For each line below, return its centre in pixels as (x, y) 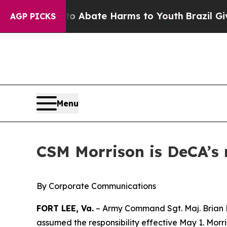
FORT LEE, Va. (65, 209)
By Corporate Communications (96, 186)
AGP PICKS (33, 16)
